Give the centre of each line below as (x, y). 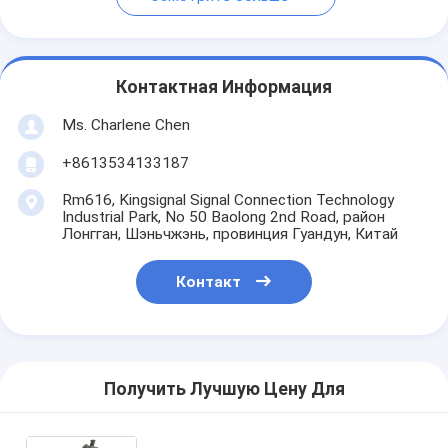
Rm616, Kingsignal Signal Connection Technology (227, 199)
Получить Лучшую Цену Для (224, 389)
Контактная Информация (224, 87)
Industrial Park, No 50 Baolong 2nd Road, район (223, 216)
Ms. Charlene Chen (125, 124)
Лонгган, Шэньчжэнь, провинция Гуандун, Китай (229, 233)
